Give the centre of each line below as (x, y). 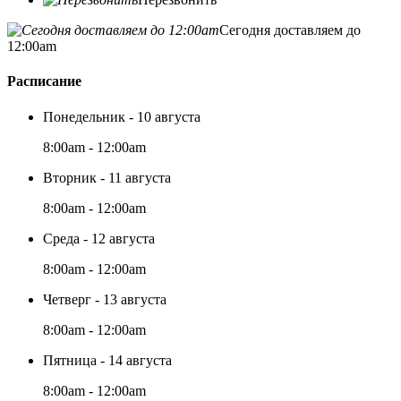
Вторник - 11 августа (107, 177)
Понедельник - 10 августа (122, 116)
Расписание (44, 81)
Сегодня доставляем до (290, 30)
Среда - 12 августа (99, 238)
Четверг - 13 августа (105, 299)
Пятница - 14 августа (107, 360)
